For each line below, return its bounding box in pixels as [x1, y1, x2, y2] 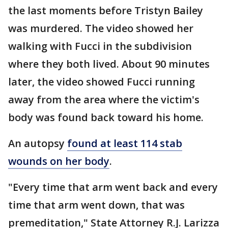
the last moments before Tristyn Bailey [8, 4, 203, 18]
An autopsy [8, 136, 67, 151]
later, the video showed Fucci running [8, 75, 195, 89]
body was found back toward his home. [8, 110, 204, 125]
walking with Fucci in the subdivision [8, 39, 192, 53]
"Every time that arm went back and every [8, 180, 218, 194]
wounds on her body [8, 154, 109, 168]
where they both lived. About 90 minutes [8, 57, 210, 71]
